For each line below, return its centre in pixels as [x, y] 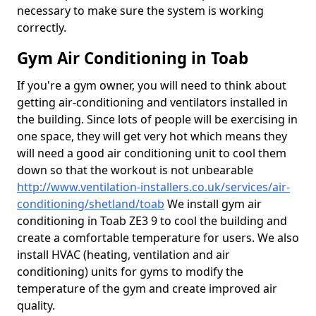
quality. [37, 305]
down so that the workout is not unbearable [135, 170]
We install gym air [213, 204]
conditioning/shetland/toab [91, 204]
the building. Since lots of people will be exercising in [157, 119]
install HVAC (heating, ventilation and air [123, 255]
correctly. [42, 28]
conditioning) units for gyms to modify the [130, 272]
